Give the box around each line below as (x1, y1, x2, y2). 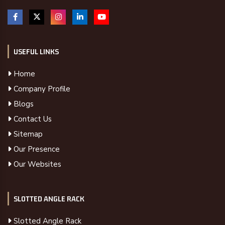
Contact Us (12, 114, 52, 125)
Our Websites (12, 159, 61, 170)
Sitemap (12, 129, 43, 140)
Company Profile (12, 84, 70, 94)
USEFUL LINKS (14, 47, 59, 56)
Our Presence (12, 144, 60, 155)
